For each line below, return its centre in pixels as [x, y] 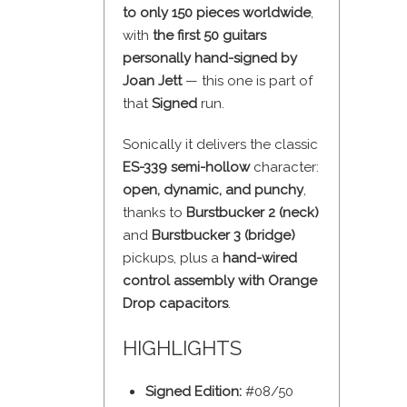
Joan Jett [152, 81]
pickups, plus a [173, 258]
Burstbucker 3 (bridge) [223, 236]
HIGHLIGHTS [182, 348]
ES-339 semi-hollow [186, 168]
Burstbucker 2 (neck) [253, 213]
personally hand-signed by [210, 59]
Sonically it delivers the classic [220, 145]
